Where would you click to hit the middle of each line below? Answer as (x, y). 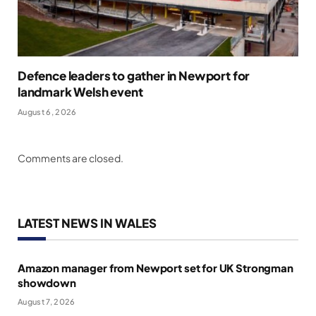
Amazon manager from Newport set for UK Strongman (156, 268)
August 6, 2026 (47, 112)
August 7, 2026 (47, 302)
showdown (47, 283)
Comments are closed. (71, 158)
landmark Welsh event (80, 92)
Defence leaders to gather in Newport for (134, 76)
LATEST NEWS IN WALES (87, 223)
